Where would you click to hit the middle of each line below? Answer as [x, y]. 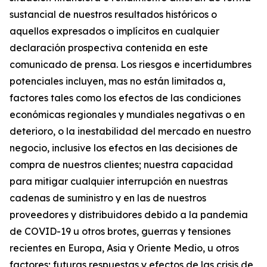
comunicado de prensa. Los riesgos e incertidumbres [131, 64]
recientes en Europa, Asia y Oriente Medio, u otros [124, 248]
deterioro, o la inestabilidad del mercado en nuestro [130, 131]
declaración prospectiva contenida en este [109, 47]
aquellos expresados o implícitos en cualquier [114, 31]
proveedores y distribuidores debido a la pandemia [129, 214]
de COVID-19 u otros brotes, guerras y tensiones [120, 231]
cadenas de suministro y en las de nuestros [108, 198]
